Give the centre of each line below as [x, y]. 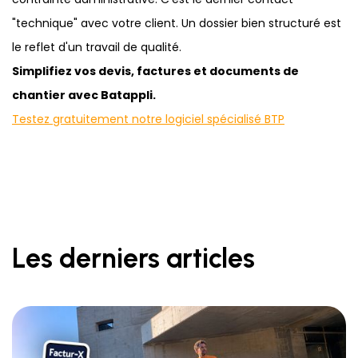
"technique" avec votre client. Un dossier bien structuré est [177, 24]
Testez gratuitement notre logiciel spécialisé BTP [148, 119]
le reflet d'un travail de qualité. [97, 48]
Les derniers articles [133, 259]
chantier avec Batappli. [84, 95]
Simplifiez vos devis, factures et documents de [155, 72]
